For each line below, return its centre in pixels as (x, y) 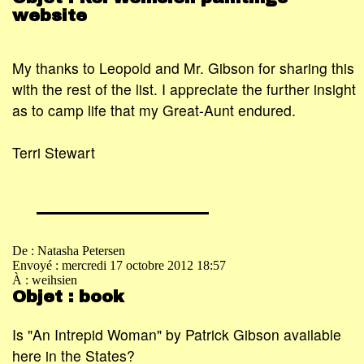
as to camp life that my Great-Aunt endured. (154, 110)
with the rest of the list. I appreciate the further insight (184, 89)
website (50, 15)
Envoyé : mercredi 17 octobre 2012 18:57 (119, 265)
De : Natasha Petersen (69, 250)
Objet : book (68, 296)
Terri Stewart (54, 153)
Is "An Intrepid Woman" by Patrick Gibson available (177, 334)
